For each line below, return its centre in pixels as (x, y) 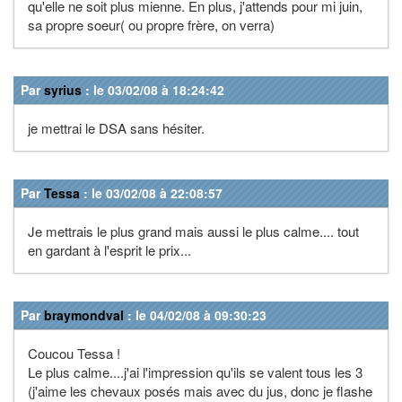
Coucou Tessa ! (74, 353)
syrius (63, 89)
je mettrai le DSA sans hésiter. (116, 127)
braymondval (84, 315)
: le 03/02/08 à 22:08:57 (151, 192)
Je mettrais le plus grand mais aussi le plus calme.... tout (193, 231)
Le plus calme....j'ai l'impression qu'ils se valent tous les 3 (195, 371)
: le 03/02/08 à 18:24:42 (153, 89)
